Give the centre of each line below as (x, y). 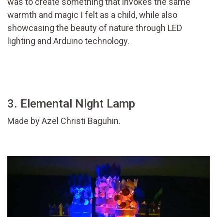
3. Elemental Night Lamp (71, 104)
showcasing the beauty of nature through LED (95, 28)
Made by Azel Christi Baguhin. (64, 121)
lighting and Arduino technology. (68, 41)
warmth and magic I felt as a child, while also (92, 15)
